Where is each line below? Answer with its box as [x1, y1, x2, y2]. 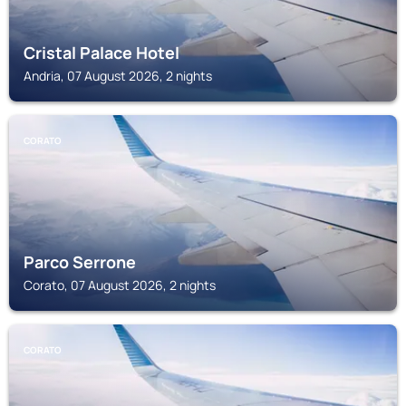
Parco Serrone [24, 251, 136, 273]
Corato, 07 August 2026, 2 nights [24, 276, 216, 294]
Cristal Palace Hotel [24, 42, 179, 63]
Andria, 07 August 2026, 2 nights [24, 67, 212, 84]
